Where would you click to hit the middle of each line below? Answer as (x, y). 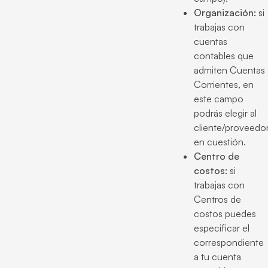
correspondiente (229, 242)
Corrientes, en (224, 84)
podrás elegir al (225, 113)
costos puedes (225, 214)
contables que (224, 56)
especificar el (222, 228)
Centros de (217, 199)
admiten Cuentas (229, 70)
